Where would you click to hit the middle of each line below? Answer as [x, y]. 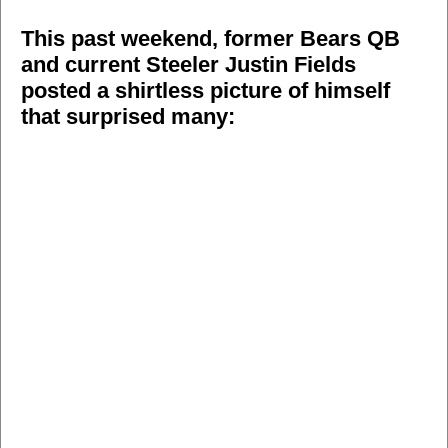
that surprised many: [128, 117]
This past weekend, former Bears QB [210, 39]
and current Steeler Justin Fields [188, 65]
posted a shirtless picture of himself [205, 91]
